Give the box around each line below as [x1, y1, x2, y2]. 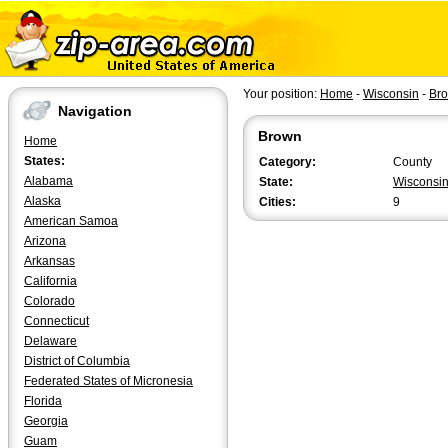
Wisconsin [363, 87, 419, 101]
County [393, 155, 432, 169]
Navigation [58, 103, 132, 120]
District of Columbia [24, 354, 130, 368]
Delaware [24, 334, 77, 348]
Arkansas [24, 254, 75, 268]
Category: [259, 155, 316, 169]
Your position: [243, 87, 320, 101]
